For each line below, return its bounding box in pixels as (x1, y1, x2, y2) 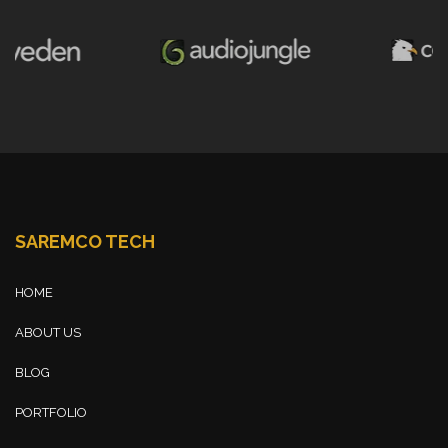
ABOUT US (15, 324, 81, 340)
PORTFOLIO (15, 404, 87, 420)
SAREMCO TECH (15, 230, 155, 252)
